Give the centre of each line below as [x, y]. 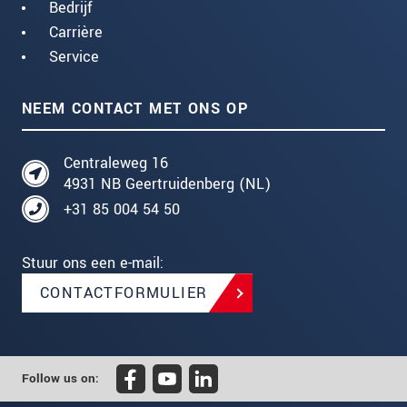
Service [74, 57]
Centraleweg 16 [116, 164]
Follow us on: [60, 379]
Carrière [76, 33]
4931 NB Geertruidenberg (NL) [167, 184]
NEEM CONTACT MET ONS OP [136, 109]
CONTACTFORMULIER [124, 293]
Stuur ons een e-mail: [93, 263]
